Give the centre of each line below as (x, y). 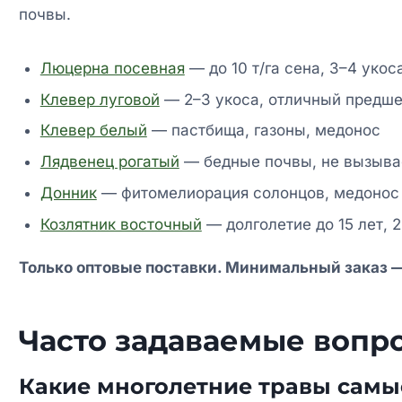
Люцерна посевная (112, 68)
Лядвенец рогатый (109, 162)
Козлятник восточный (121, 224)
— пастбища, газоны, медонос (263, 131)
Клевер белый (93, 131)
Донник (68, 192)
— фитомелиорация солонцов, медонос (248, 192)
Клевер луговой (100, 99)
